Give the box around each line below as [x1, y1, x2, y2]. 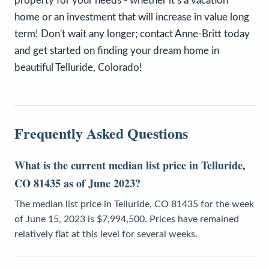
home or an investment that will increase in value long [14, 11, 249, 22]
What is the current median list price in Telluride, [14, 157, 246, 173]
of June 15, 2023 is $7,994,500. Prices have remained [14, 214, 239, 224]
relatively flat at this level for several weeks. [14, 229, 198, 239]
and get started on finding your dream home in [14, 45, 219, 56]
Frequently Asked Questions [14, 122, 188, 144]
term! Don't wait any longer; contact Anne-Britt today [14, 28, 250, 39]
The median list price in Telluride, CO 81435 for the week [14, 199, 254, 209]
